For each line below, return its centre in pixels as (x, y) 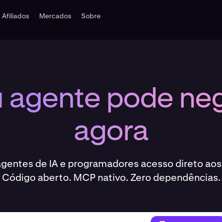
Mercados (55, 16)
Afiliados (16, 16)
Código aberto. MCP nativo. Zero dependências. (111, 177)
